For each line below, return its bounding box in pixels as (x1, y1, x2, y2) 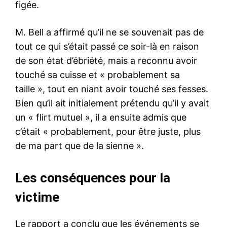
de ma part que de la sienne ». (15, 140, 144, 151)
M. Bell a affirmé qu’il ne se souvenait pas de (15, 26, 204, 37)
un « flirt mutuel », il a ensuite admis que (15, 111, 186, 123)
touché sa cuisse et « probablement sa (15, 69, 180, 80)
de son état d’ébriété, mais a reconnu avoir (15, 55, 197, 66)
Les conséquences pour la (15, 170, 170, 185)
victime (15, 189, 59, 205)
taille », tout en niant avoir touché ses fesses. (15, 83, 208, 94)
